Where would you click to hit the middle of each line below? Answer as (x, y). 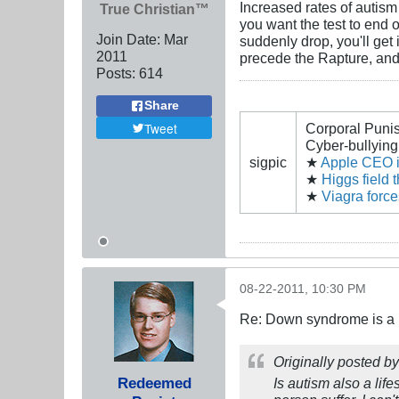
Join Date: (128, 39)
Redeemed (154, 383)
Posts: (116, 73)
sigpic (268, 162)
